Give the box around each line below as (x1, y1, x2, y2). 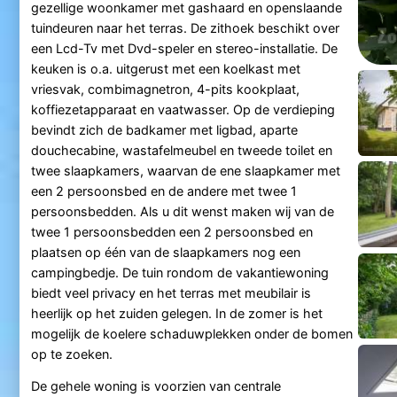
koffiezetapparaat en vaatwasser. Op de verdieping (30, 102, 335, 118)
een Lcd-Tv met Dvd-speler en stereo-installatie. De (30, 41, 338, 57)
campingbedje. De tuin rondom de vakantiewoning (30, 265, 329, 281)
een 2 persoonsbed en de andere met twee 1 (30, 183, 297, 199)
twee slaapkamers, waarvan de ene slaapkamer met (30, 163, 340, 179)
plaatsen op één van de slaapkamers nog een (30, 245, 300, 261)
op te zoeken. (30, 346, 113, 362)
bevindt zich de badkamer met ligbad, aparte (30, 122, 298, 138)
